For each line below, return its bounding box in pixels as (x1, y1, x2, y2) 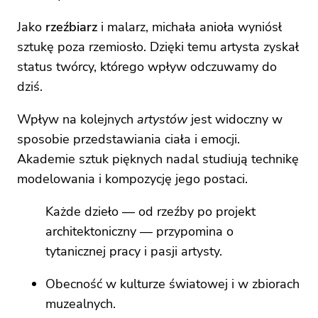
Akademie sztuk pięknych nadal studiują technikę (17, 150, 299, 168)
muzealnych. (45, 295, 116, 313)
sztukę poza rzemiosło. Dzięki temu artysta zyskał (17, 38, 299, 56)
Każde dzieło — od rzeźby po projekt (45, 203, 256, 221)
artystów (137, 111, 187, 128)
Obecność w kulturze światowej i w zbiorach (45, 275, 300, 293)
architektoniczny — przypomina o (45, 223, 234, 241)
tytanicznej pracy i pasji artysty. (45, 243, 222, 261)
